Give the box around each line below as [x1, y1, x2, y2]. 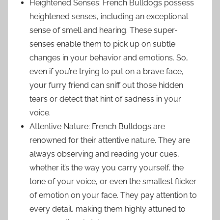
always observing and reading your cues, [29, 149, 179, 159]
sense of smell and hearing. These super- [29, 26, 178, 35]
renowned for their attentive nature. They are [29, 136, 190, 145]
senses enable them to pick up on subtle [29, 39, 175, 49]
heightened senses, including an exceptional [29, 12, 188, 22]
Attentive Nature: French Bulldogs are [29, 122, 165, 132]
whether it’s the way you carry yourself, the [29, 163, 184, 173]
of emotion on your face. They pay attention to [29, 191, 197, 200]
